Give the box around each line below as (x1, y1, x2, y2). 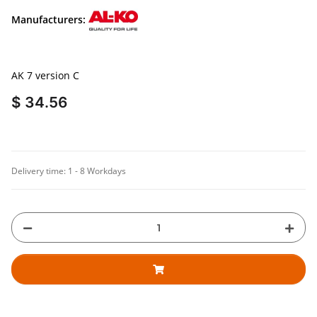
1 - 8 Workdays (68, 165, 126, 178)
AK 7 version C (11, 69, 79, 83)
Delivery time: (11, 165, 68, 178)
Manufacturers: (11, 12, 86, 26)
